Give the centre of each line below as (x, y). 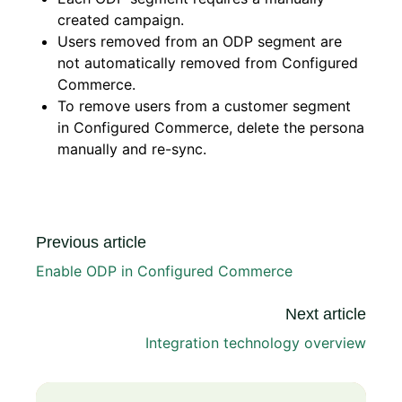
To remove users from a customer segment (204, 105)
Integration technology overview (256, 342)
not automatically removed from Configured (208, 62)
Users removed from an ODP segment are (200, 41)
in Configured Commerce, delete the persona (211, 127)
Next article (326, 314)
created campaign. (121, 19)
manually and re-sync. (132, 149)
